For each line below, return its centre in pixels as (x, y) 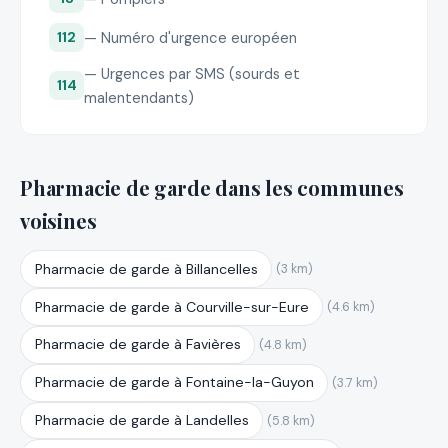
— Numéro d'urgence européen (191, 37)
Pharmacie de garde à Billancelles (146, 268)
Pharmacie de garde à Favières (137, 344)
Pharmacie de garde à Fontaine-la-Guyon (174, 382)
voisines (58, 220)
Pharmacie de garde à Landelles (141, 419)
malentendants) (139, 97)
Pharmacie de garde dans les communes (212, 187)
